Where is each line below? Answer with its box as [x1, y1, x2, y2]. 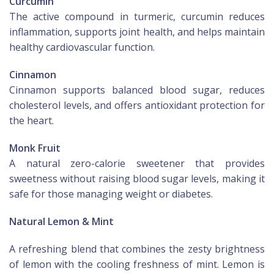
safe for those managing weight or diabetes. [9, 187, 213, 201]
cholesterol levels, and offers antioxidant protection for [9, 98, 265, 113]
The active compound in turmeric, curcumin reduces [9, 10, 265, 24]
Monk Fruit [9, 141, 61, 155]
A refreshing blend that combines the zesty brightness [9, 242, 265, 256]
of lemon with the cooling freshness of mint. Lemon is [9, 257, 265, 272]
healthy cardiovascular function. [9, 40, 155, 54]
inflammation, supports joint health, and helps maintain [9, 25, 265, 39]
